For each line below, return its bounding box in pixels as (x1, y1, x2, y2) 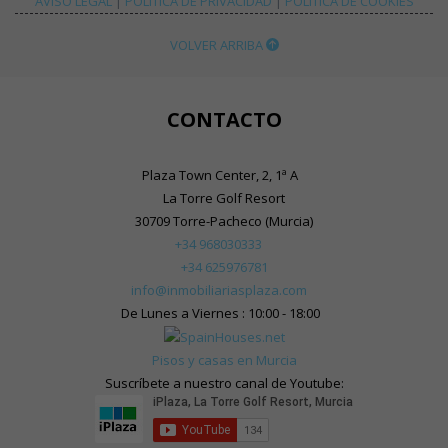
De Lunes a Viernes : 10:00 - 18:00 (117, 303, 320, 322)
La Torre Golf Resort (163, 188, 285, 207)
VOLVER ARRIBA (169, 35, 266, 54)
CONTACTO (166, 105, 282, 133)
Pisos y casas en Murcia (151, 350, 297, 369)
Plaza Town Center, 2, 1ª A (139, 165, 298, 184)
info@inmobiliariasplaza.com (130, 280, 307, 299)
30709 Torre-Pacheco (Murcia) (135, 211, 313, 230)
